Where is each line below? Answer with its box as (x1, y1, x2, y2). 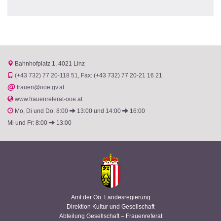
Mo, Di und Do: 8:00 (13, 108, 70, 114)
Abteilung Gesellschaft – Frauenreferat (59, 213, 162, 220)
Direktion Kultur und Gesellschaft (67, 203, 154, 210)
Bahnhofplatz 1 (15, 60, 55, 67)
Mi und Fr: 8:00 (7, 119, 49, 126)
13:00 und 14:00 (75, 108, 122, 114)
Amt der (71, 194, 93, 201)
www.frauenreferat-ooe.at (15, 96, 82, 103)
